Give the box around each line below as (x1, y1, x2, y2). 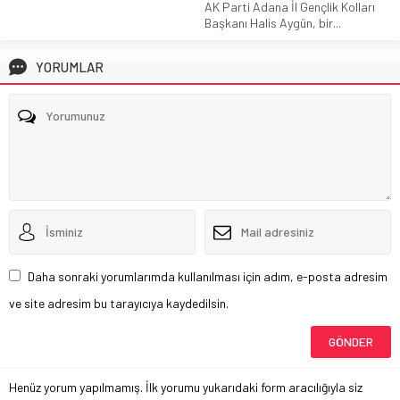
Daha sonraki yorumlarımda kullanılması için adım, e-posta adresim (28, 268, 387, 284)
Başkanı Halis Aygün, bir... (204, 14, 341, 30)
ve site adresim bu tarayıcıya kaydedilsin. (9, 295, 229, 311)
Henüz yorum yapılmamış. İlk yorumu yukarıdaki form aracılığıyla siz (9, 379, 362, 395)
